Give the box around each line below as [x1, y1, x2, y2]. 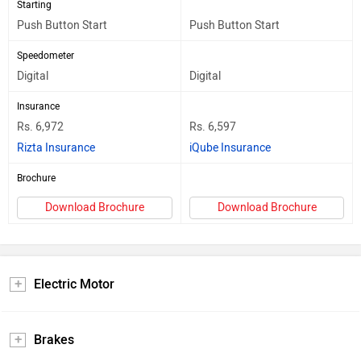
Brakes [34, 331, 74, 347]
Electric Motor [34, 276, 114, 292]
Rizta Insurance [17, 140, 95, 155]
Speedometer [17, 49, 74, 61]
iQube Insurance [189, 140, 271, 155]
